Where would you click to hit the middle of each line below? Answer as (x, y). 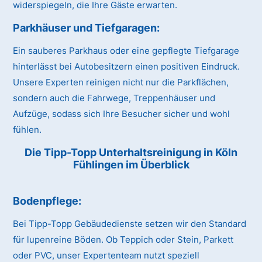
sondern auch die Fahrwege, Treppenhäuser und (114, 98)
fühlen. (27, 130)
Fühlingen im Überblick (131, 165)
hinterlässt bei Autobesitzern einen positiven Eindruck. (127, 67)
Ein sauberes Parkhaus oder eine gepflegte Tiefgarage (126, 51)
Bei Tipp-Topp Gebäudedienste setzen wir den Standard (130, 224)
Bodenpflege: (47, 201)
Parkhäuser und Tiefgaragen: (87, 28)
